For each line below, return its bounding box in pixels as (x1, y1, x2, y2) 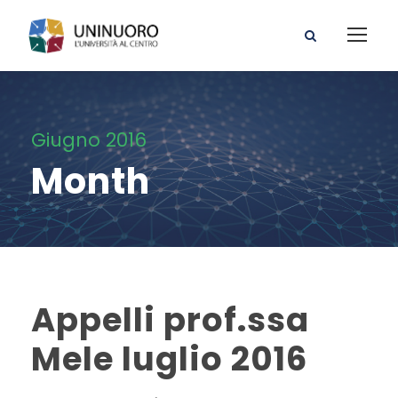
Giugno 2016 (31, 127, 147, 154)
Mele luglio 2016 (31, 336, 307, 383)
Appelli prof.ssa (31, 297, 309, 344)
